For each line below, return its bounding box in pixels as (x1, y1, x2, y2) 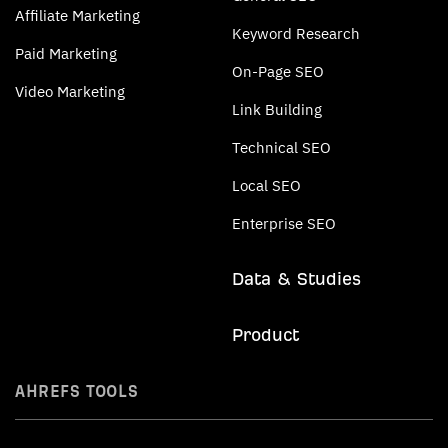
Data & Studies (232, 269, 361, 288)
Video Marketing (15, 82, 125, 101)
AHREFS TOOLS (15, 381, 139, 400)
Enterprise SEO (232, 214, 336, 233)
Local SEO (232, 176, 301, 195)
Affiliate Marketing (15, 6, 140, 25)
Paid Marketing (15, 44, 117, 63)
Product (232, 325, 299, 344)
